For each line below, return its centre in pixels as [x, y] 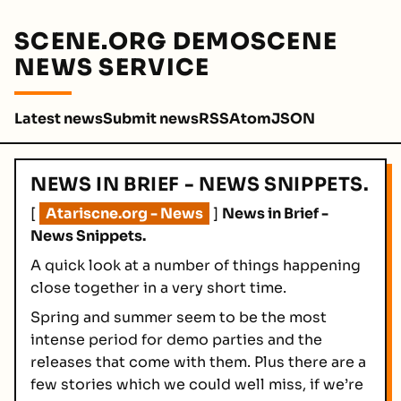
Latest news [59, 119]
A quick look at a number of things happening [196, 265]
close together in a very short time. [158, 288]
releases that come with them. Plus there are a [198, 362]
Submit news [151, 119]
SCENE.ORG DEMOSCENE [176, 41]
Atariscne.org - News [125, 213]
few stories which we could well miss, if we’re [197, 384]
